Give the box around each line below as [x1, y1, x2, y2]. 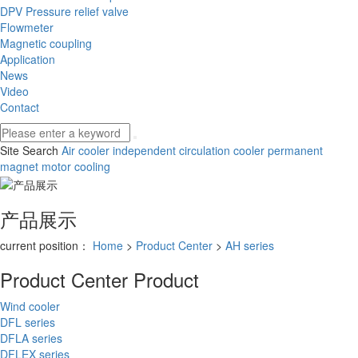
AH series [225, 237, 274, 253]
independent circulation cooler [109, 142, 265, 159]
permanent [265, 142, 323, 159]
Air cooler [62, 142, 109, 159]
